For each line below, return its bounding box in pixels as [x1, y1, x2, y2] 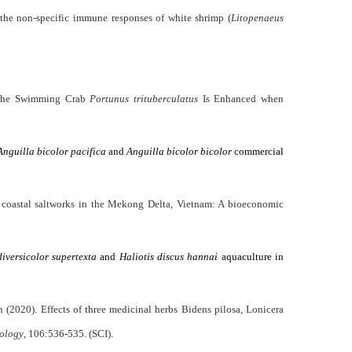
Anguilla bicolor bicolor [126, 145, 232, 157]
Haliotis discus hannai [119, 251, 218, 262]
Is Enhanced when [197, 93, 284, 104]
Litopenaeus [231, 12, 284, 24]
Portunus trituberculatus [90, 93, 198, 104]
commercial [232, 145, 284, 157]
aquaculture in [218, 251, 284, 262]
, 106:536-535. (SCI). [24, 328, 113, 339]
